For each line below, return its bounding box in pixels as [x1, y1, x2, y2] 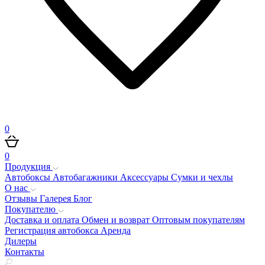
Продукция [5, 161, 53, 172]
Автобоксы [5, 172, 53, 182]
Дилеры [5, 236, 37, 246]
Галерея [40, 193, 73, 203]
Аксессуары [120, 172, 171, 182]
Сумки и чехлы [171, 172, 233, 182]
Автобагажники [53, 172, 120, 182]
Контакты [5, 247, 44, 257]
